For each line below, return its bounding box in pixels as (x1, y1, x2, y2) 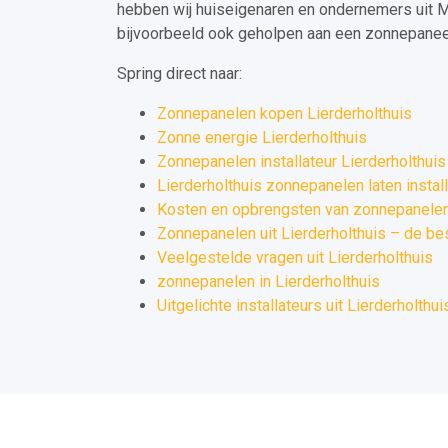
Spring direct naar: (117, 63, 242, 83)
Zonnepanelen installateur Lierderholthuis (157, 151, 446, 171)
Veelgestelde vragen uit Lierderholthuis (157, 247, 433, 267)
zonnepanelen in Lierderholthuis (157, 271, 380, 291)
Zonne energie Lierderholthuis (157, 127, 367, 147)
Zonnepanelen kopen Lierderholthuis (157, 103, 412, 123)
